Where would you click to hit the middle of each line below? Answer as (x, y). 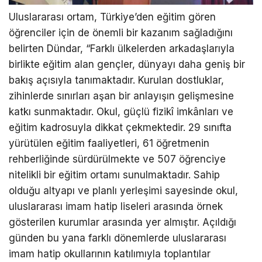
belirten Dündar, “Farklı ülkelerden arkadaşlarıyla (122, 48)
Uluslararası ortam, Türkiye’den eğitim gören (112, 17)
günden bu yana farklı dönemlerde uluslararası (118, 238)
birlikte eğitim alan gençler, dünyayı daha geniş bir (127, 64)
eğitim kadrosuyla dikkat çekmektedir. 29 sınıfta (120, 127)
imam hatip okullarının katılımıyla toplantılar (110, 254)
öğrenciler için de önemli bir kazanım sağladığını (121, 32)
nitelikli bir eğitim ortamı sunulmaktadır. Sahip (114, 175)
